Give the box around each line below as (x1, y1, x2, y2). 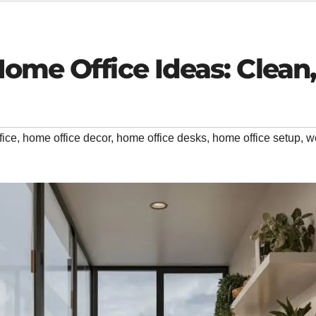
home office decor (23, 132, 111, 145)
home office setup (212, 132, 300, 145)
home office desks (116, 132, 207, 145)
